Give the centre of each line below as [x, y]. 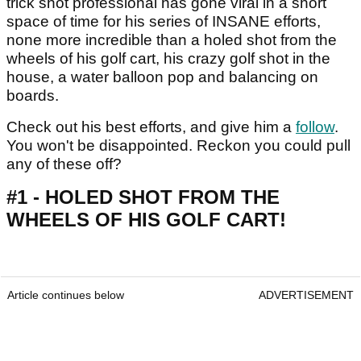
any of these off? [66, 164]
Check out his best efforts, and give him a [151, 127]
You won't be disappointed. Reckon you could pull [178, 145]
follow [315, 127]
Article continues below [66, 295]
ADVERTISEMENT [306, 295]
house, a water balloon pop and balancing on [162, 77]
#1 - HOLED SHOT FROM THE [143, 197]
